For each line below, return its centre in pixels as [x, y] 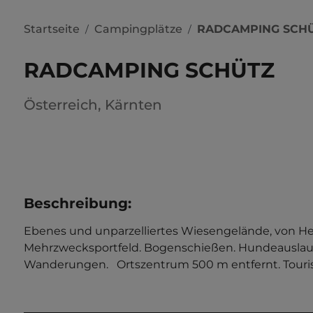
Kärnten [133, 105]
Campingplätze [138, 29]
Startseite [52, 29]
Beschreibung [76, 203]
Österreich [61, 105]
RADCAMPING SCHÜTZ [149, 70]
